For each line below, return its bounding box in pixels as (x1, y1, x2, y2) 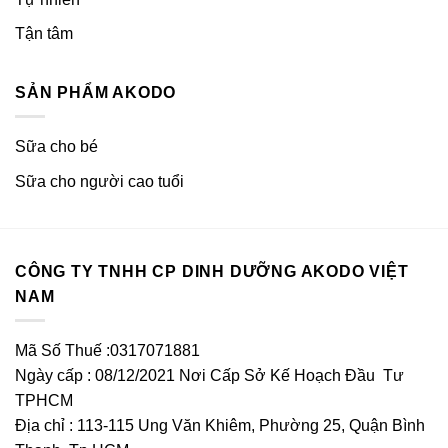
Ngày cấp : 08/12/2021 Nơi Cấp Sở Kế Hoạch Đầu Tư (15, 367, 404, 385)
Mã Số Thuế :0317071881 (15, 342, 200, 360)
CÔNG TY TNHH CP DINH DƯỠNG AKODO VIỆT (15, 262, 409, 280)
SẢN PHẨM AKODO (15, 83, 177, 101)
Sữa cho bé (15, 138, 98, 156)
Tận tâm (15, 25, 73, 43)
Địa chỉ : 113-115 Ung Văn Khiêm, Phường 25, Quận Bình (15, 417, 425, 435)
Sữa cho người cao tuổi (15, 173, 184, 191)
